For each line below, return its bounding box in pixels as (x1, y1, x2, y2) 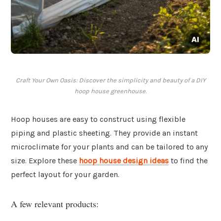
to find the (169, 156, 208, 166)
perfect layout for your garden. (11, 170, 119, 180)
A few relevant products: (11, 197, 99, 210)
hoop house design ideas (79, 156, 169, 166)
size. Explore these (11, 156, 79, 166)
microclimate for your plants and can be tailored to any (11, 142, 208, 152)
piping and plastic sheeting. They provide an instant (11, 128, 198, 138)
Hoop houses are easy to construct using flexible (11, 114, 185, 124)
